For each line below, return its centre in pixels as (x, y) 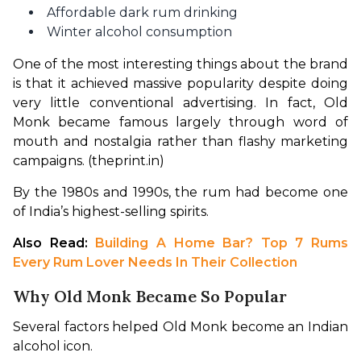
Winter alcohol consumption (139, 32)
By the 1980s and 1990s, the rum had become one (180, 192)
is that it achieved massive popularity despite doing (180, 83)
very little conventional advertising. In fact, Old (180, 103)
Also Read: (54, 243)
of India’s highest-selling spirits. (111, 212)
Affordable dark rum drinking (142, 12)
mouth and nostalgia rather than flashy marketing (180, 141)
